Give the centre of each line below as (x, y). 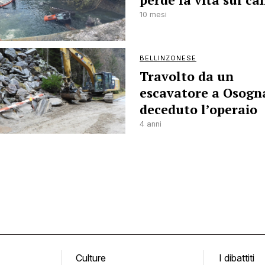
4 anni (151, 124)
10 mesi (153, 14)
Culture (91, 258)
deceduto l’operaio (198, 109)
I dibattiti (236, 258)
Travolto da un (187, 76)
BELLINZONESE (168, 58)
